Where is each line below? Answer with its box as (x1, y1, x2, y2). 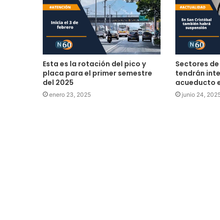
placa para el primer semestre (43, 68, 152, 79)
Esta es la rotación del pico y (43, 59, 146, 69)
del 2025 (43, 78, 74, 88)
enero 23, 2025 (49, 91, 91, 99)
